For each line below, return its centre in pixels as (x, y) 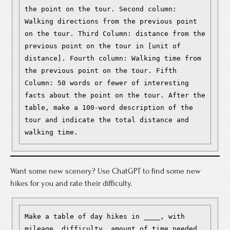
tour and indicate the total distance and (107, 120)
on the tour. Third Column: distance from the (115, 34)
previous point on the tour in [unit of (103, 46)
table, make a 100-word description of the (109, 108)
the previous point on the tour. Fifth (101, 71)
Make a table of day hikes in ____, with (105, 216)
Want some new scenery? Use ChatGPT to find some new (106, 171)
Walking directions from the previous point (111, 21)
